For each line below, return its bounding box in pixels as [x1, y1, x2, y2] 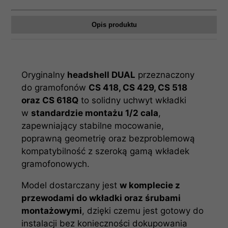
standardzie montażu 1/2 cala [31, 108, 159, 118]
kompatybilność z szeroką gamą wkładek [21, 146, 190, 156]
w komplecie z [120, 180, 181, 190]
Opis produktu [91, 21, 137, 28]
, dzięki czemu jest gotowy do [82, 206, 204, 216]
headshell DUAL [67, 70, 136, 80]
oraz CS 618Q [21, 95, 79, 105]
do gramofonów [21, 82, 89, 93]
